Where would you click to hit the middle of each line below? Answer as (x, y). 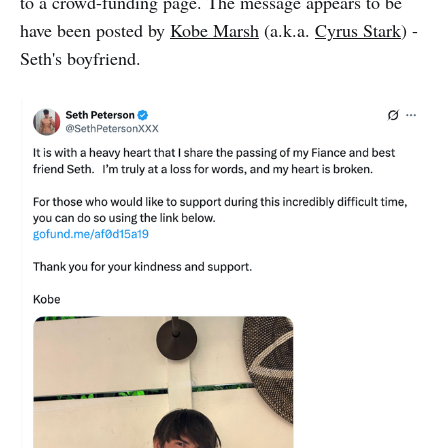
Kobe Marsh (214, 29)
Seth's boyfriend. (80, 57)
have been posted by (95, 29)
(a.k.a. (287, 29)
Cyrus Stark (358, 29)
